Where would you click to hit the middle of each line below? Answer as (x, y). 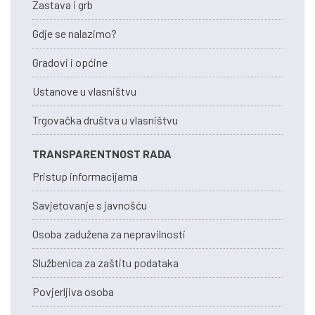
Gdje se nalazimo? (75, 33)
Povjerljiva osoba (73, 291)
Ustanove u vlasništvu (84, 91)
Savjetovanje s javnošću (90, 205)
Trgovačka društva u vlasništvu (105, 120)
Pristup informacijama (85, 176)
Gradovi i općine (70, 62)
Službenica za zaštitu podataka (105, 263)
